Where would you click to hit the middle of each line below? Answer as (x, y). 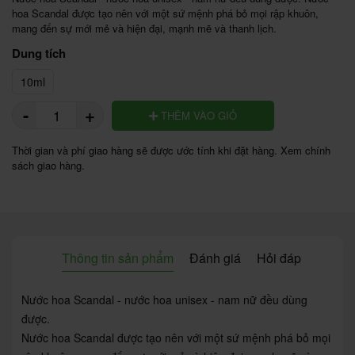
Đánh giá (215, 258)
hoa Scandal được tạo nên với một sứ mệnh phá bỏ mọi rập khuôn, (165, 13)
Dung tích (39, 53)
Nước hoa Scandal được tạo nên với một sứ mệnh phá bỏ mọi (176, 337)
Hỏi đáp (279, 258)
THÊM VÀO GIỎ (197, 115)
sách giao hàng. (48, 165)
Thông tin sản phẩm (118, 258)
